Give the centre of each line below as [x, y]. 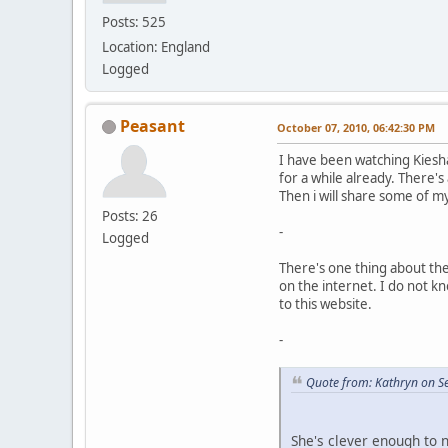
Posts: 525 [134, 21]
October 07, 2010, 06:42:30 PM [356, 127]
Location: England [156, 46]
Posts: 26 [130, 215]
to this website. [325, 303]
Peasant [152, 125]
